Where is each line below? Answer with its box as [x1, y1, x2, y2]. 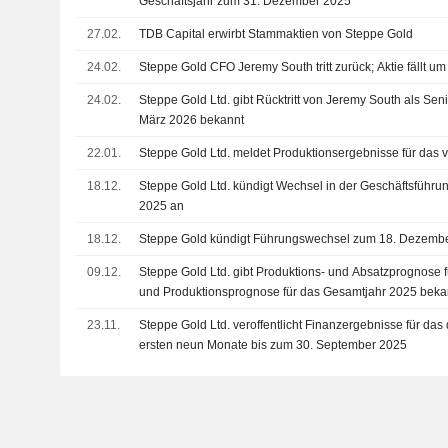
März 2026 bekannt [139, 112, 245, 127]
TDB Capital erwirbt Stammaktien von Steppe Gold [139, 26, 414, 41]
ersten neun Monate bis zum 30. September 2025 [139, 337, 408, 352]
